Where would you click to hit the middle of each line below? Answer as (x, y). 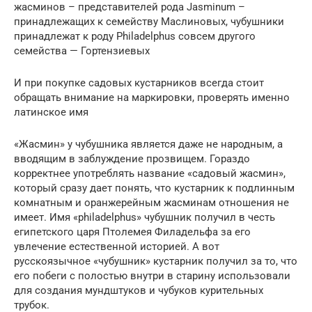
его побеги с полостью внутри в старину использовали (152, 275)
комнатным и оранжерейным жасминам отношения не (151, 202)
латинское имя (51, 112)
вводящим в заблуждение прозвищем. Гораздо (132, 158)
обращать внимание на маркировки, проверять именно (152, 97)
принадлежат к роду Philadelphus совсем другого (135, 36)
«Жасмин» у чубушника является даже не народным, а (148, 144)
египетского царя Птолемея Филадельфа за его (132, 232)
